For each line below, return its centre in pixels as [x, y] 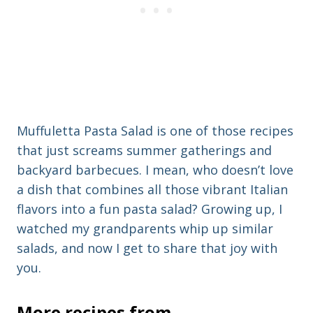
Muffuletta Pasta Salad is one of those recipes [155, 131]
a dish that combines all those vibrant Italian [152, 190]
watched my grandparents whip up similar [145, 229]
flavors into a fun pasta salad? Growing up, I [150, 209]
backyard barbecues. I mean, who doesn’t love [155, 170]
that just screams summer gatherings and [144, 151]
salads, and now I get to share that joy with [147, 248]
